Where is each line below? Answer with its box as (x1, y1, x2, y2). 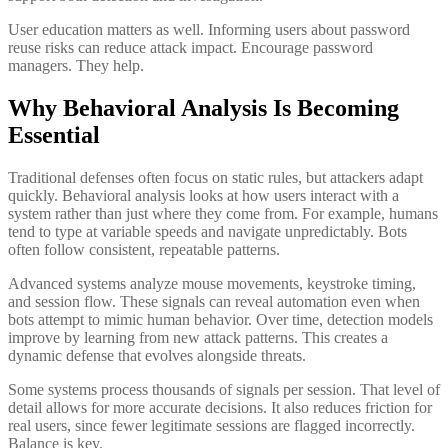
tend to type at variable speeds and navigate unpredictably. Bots (8, 222, 407, 240)
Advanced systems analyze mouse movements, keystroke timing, (8, 274, 416, 292)
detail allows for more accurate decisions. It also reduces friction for (8, 398, 432, 416)
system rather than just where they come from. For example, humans (8, 204, 438, 222)
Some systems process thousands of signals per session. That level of (8, 380, 440, 398)
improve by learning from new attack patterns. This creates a (8, 328, 388, 346)
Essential (8, 121, 100, 148)
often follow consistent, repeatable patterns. (8, 240, 280, 258)
